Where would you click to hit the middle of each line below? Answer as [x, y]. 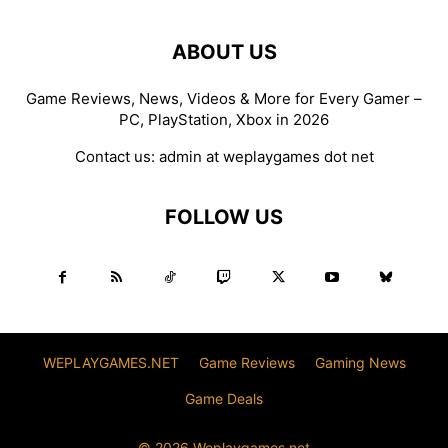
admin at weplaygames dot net [266, 157]
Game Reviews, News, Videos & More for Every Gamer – [224, 99]
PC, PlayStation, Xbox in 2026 [224, 120]
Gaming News [360, 363]
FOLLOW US [224, 217]
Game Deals [224, 399]
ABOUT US [224, 52]
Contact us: [116, 157]
